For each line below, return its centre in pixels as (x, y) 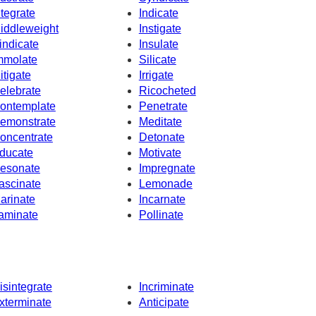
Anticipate (164, 302)
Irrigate (156, 75)
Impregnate (167, 169)
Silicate (157, 60)
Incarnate (162, 200)
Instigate (160, 29)
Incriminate (166, 286)
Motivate (160, 153)
